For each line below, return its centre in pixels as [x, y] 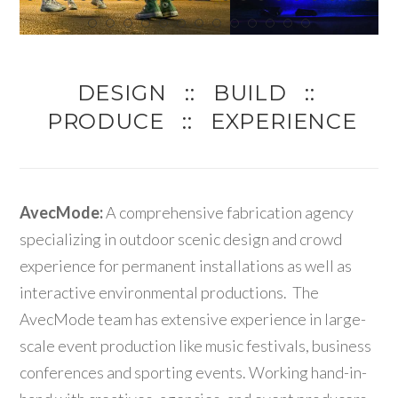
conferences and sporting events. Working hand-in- [194, 372]
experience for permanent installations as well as [186, 266]
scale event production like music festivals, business [196, 346]
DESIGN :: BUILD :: [199, 93]
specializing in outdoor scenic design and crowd [181, 239]
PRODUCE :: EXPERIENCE [199, 121]
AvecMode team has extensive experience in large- [193, 319]
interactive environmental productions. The [170, 292]
